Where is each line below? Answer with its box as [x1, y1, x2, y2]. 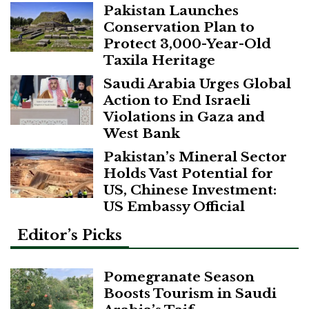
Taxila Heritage [103, 51, 215, 68]
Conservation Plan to [103, 18, 255, 35]
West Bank [103, 124, 180, 141]
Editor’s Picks [17, 226, 122, 244]
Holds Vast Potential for [103, 164, 273, 181]
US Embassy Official [103, 197, 245, 215]
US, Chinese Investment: [103, 181, 277, 198]
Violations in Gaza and [103, 108, 265, 125]
